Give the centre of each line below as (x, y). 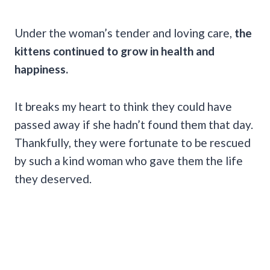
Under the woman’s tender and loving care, (124, 33)
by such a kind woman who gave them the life (129, 160)
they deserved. (53, 178)
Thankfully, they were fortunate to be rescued (133, 142)
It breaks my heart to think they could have (123, 106)
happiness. (42, 69)
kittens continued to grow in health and (115, 51)
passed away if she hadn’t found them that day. (134, 124)
